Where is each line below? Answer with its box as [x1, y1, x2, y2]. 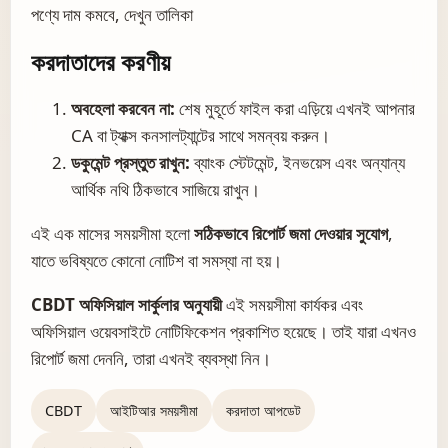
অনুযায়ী [179, 292, 222, 316]
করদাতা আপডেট [226, 400, 301, 420]
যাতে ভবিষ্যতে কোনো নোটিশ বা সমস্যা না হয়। [31, 248, 282, 272]
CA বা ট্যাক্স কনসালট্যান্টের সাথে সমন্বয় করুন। [71, 123, 330, 147]
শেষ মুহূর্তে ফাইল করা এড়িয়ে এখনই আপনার [175, 96, 415, 120]
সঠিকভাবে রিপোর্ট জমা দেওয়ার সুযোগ [194, 221, 388, 245]
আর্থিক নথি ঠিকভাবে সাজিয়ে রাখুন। [71, 177, 260, 201]
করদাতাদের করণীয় [31, 43, 170, 79]
